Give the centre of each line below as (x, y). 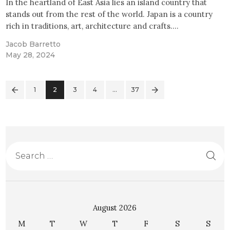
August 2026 (115, 207)
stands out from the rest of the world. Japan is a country (109, 14)
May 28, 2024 (31, 55)
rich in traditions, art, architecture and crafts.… (92, 26)
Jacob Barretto (33, 44)
